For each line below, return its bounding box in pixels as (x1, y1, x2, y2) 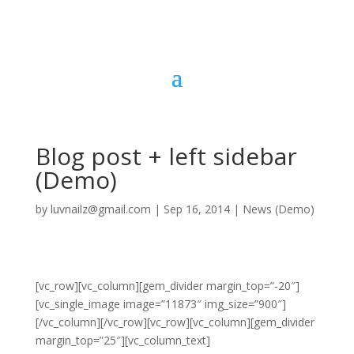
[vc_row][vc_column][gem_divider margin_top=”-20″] (35, 278, 299, 293)
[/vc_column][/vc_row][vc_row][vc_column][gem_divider (35, 314, 314, 330)
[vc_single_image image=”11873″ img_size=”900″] (35, 296, 286, 311)
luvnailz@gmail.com (50, 201, 151, 217)
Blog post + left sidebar (35, 140, 297, 172)
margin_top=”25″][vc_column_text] (35, 333, 210, 348)
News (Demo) (242, 201, 314, 217)
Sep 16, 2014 (163, 201, 230, 217)
